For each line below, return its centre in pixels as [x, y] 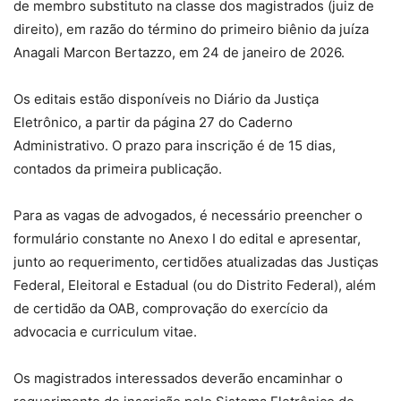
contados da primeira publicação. [118, 169]
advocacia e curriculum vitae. [105, 332]
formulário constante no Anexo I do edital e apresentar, [187, 239]
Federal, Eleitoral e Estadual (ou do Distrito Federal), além [195, 286]
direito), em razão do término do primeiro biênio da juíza [191, 30]
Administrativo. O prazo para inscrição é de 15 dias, [175, 146]
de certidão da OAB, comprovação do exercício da [171, 309]
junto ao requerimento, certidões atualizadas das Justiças [196, 262]
